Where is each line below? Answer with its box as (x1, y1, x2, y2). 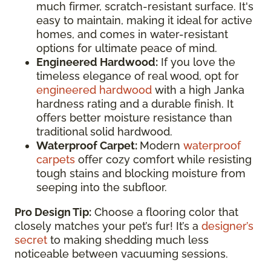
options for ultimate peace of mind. (36, 42, 217, 54)
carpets (36, 153, 75, 166)
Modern (140, 139, 183, 152)
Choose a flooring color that (91, 206, 238, 218)
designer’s (201, 220, 253, 232)
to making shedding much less (47, 233, 209, 246)
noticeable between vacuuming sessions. (15, 247, 228, 260)
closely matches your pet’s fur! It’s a (15, 220, 201, 232)
